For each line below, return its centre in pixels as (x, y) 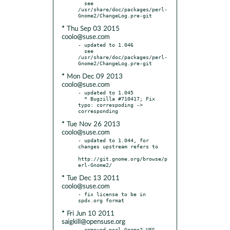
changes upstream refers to (118, 146)
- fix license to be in (112, 194)
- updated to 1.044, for (113, 140)
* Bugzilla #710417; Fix (81, 98)
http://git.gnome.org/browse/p (123, 158)
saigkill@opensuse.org (93, 222)
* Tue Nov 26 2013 (91, 124)
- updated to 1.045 (106, 92)
